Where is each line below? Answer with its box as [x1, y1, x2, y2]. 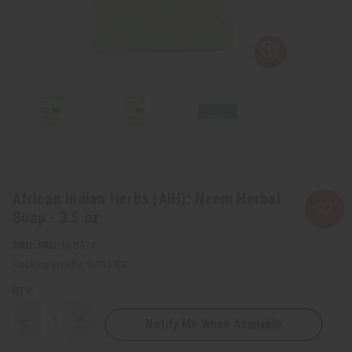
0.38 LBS [87, 258, 126, 270]
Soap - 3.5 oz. [13, 207, 104, 227]
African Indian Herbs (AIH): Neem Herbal [13, 189, 280, 208]
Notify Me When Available [145, 316, 282, 332]
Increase [82, 320, 124, 333]
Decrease [27, 320, 72, 333]
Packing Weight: [13, 258, 85, 270]
